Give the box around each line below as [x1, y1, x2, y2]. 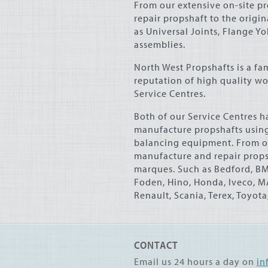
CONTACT [134, 238, 178, 252]
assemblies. [134, 38, 185, 50]
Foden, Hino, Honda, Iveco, [134, 176, 258, 188]
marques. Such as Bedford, [134, 163, 255, 175]
